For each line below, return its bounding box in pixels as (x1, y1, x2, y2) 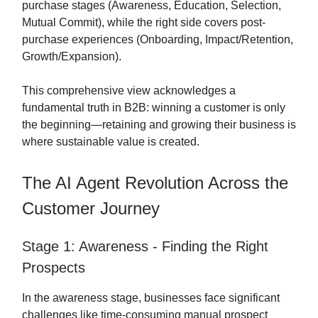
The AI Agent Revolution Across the (22, 173, 288, 193)
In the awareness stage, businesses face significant (22, 292, 280, 305)
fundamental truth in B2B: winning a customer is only (22, 102, 285, 114)
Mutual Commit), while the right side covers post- (22, 16, 265, 29)
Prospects (22, 260, 85, 276)
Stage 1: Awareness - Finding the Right (22, 238, 268, 255)
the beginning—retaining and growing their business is (22, 119, 296, 131)
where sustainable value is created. (22, 136, 199, 148)
